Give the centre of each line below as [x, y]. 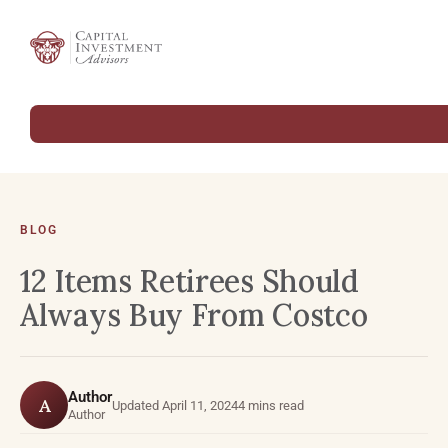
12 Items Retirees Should [189, 281]
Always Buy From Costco [194, 315]
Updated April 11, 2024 [175, 405]
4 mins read [271, 405]
